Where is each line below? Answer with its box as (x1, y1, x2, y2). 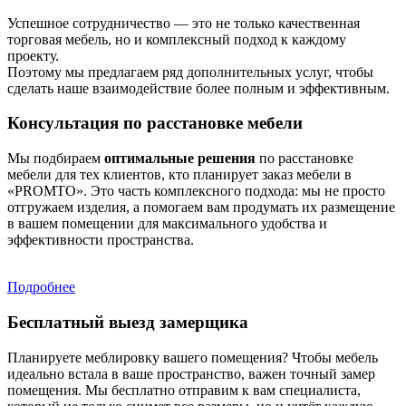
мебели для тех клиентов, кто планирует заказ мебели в (7, 167, 352, 183)
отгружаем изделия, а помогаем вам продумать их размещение (7, 199, 395, 216)
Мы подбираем (7, 150, 104, 167)
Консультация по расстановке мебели (7, 113, 303, 133)
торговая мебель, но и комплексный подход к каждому (7, 31, 346, 47)
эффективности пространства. (7, 232, 194, 248)
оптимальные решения (104, 150, 256, 167)
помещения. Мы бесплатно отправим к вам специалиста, (7, 382, 361, 398)
